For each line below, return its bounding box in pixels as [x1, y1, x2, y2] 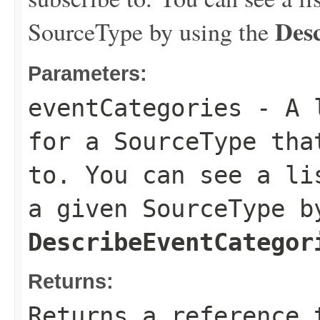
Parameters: [28, 61, 147, 85]
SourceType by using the [28, 15, 275, 48]
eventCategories [28, 94, 242, 122]
